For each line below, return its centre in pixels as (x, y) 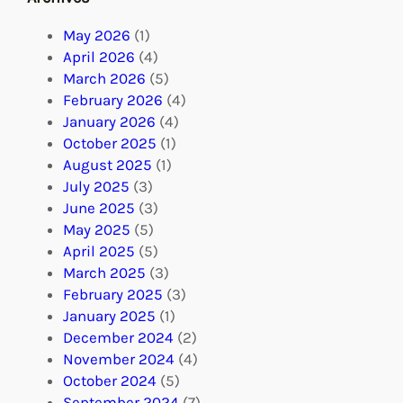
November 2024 (119, 359)
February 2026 (113, 100)
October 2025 (110, 143)
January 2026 (109, 122)
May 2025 (97, 230)
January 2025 (109, 316)
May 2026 (97, 36)
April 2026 (99, 57)
